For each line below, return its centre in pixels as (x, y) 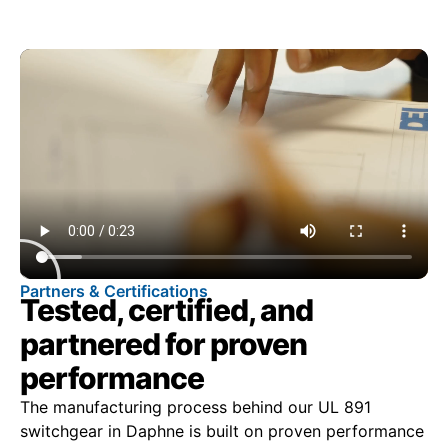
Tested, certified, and (166, 309)
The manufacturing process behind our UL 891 (195, 406)
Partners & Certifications (114, 290)
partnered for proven (163, 343)
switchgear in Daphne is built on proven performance (222, 430)
